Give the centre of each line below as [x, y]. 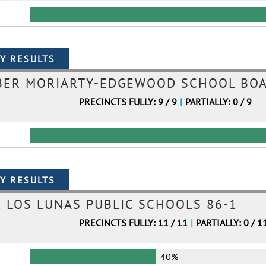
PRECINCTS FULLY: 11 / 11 [133, 223]
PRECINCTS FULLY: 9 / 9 [128, 102]
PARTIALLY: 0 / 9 [218, 102]
